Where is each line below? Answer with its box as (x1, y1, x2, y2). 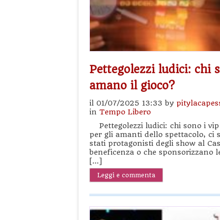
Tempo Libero (99, 108, 151, 116)
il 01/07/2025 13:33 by (89, 99, 176, 108)
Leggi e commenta (97, 171, 155, 179)
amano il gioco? (89, 79, 175, 92)
